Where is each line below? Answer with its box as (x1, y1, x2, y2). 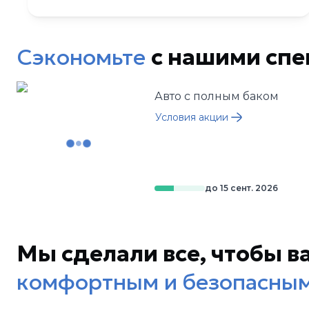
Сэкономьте (17, 43, 146, 71)
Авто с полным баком (154, 90, 279, 103)
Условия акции (155, 111, 228, 123)
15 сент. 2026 (219, 183, 278, 193)
